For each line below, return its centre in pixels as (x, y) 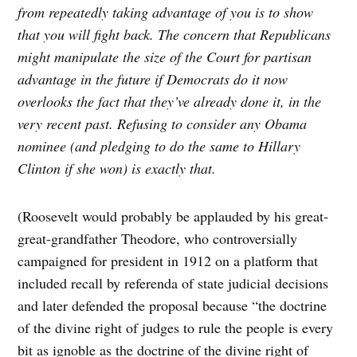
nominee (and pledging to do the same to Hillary (159, 146)
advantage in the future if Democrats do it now (153, 79)
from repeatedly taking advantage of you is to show (166, 12)
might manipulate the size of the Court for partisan (165, 57)
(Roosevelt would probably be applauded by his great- (173, 216)
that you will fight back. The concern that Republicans (175, 35)
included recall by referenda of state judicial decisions (173, 283)
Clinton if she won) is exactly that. (117, 169)
